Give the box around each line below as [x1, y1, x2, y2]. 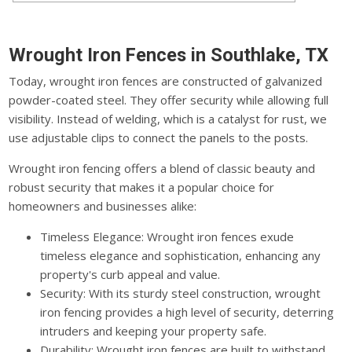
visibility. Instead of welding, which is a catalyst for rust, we [9, 110, 328, 126]
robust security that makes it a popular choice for [9, 178, 275, 195]
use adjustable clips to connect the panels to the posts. [9, 129, 309, 145]
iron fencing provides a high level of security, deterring [40, 303, 335, 320]
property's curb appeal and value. [40, 266, 221, 282]
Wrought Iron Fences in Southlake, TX [9, 44, 329, 67]
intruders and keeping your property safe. [40, 322, 267, 339]
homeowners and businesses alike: [9, 197, 197, 214]
